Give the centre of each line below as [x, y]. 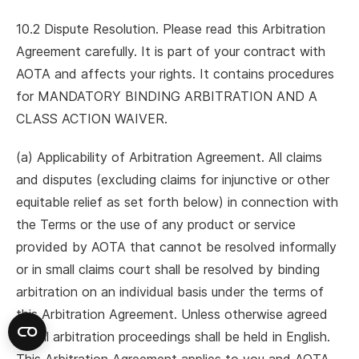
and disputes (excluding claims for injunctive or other [173, 179]
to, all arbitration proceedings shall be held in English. [173, 337]
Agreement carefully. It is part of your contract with [171, 51]
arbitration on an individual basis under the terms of [170, 292]
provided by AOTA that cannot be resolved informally [176, 247]
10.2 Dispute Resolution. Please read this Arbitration [171, 29]
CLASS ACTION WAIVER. [92, 119]
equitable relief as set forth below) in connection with [177, 202]
